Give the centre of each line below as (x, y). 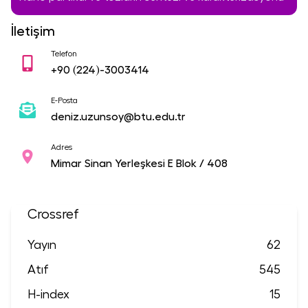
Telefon (64, 53)
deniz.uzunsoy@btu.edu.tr (118, 117)
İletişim (33, 31)
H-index (48, 294)
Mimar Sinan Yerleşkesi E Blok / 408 (139, 163)
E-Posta (64, 100)
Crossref (53, 214)
